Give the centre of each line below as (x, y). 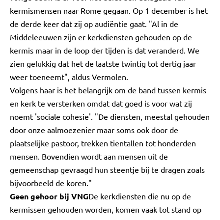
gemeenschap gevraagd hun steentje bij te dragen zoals (107, 169)
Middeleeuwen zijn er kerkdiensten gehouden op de (101, 37)
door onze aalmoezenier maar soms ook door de (94, 130)
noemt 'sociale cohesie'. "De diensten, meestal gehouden (110, 116)
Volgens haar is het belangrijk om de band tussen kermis (108, 90)
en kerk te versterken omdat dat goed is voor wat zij (101, 103)
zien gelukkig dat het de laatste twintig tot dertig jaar (103, 63)
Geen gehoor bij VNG (49, 196)
